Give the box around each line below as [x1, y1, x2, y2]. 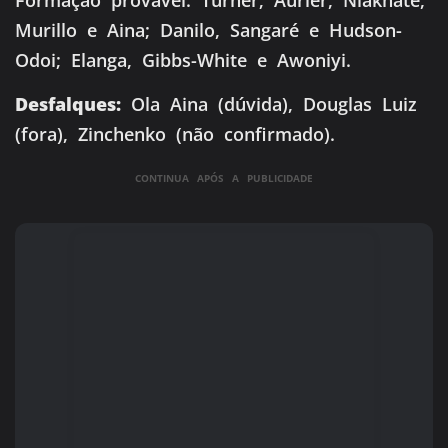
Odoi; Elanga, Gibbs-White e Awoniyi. [15, 47, 351, 72]
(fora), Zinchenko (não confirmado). [15, 121, 335, 146]
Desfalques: [15, 91, 121, 116]
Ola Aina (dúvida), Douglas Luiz [121, 91, 417, 116]
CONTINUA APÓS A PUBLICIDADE [135, 171, 313, 186]
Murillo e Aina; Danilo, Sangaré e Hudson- [15, 17, 402, 42]
